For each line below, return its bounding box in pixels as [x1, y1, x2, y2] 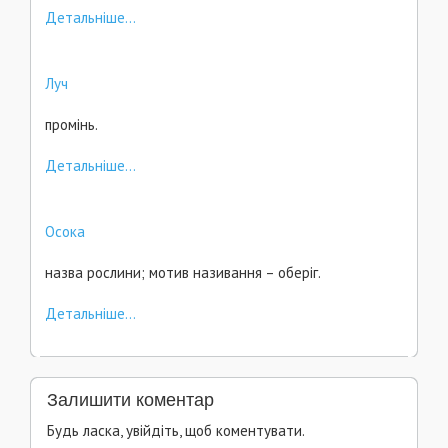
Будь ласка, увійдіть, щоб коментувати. [47, 421, 305, 440]
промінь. [45, 115, 98, 134]
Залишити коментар [47, 390, 214, 410]
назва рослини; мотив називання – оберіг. [45, 263, 321, 282]
